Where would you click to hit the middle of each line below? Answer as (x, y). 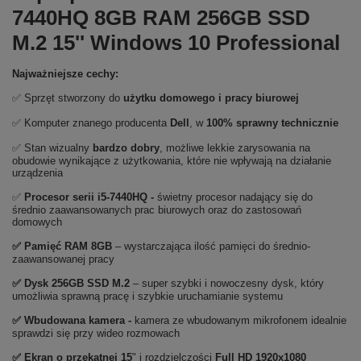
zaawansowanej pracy (63, 259)
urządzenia (37, 173)
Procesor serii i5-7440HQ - (91, 197)
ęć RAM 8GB (81, 246)
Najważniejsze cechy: (65, 74)
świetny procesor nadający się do (235, 197)
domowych (37, 222)
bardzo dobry (126, 148)
